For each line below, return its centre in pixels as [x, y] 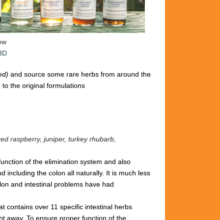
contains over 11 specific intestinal [60, 207]
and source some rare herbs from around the [80, 74]
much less [134, 173]
